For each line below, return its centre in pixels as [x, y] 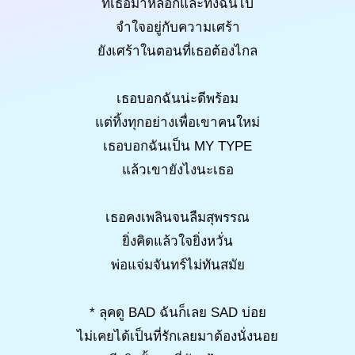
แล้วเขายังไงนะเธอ [177, 170]
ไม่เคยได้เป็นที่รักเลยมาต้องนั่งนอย [177, 336]
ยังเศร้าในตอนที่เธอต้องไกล [177, 51]
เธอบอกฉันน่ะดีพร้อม [177, 98]
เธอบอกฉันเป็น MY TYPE [177, 146]
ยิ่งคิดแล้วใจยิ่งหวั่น [177, 241]
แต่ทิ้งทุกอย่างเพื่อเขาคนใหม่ [177, 122]
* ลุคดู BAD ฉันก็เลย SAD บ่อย [177, 312]
